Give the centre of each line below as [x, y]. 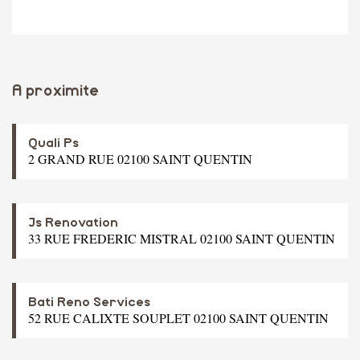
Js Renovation [73, 222]
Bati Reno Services [89, 302]
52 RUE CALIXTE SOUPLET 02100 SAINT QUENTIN [178, 317]
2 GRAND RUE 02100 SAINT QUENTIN [140, 158]
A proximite [55, 91]
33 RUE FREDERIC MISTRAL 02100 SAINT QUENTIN [182, 238]
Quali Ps [53, 143]
